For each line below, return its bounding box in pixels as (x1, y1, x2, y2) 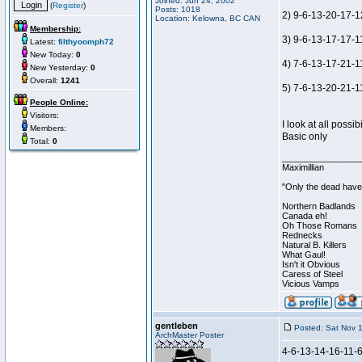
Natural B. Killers (282, 240, 347, 250)
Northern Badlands (282, 201, 356, 211)
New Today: (27, 50, 76, 59)
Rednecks (282, 230, 322, 240)
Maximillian (282, 162, 324, 172)
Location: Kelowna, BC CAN (155, 14, 260, 23)
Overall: (27, 76, 61, 85)
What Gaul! (282, 250, 326, 259)
